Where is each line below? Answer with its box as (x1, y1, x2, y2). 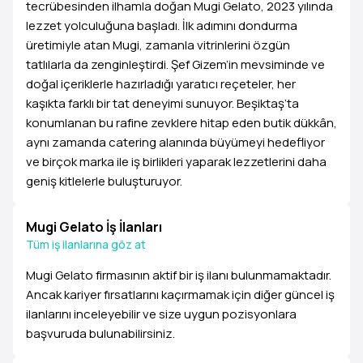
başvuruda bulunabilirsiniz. (26, 325, 175, 342)
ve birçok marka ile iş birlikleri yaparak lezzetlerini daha (26, 153, 327, 170)
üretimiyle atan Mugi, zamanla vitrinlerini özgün (26, 36, 290, 53)
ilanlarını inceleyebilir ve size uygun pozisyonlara (26, 305, 297, 322)
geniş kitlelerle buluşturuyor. (26, 173, 182, 190)
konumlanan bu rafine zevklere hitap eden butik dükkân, (26, 114, 337, 131)
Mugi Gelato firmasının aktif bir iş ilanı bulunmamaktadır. (26, 267, 331, 284)
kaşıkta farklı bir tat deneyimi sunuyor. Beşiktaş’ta (26, 95, 299, 112)
